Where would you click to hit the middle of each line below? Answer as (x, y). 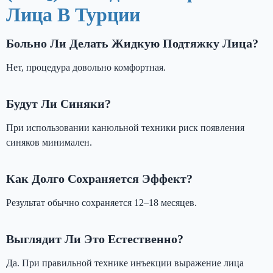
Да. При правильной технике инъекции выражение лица (125, 263)
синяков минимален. (49, 142)
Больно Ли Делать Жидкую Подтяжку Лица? (132, 43)
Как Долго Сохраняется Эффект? (99, 178)
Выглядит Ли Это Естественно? (95, 239)
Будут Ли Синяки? (58, 103)
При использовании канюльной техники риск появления (125, 127)
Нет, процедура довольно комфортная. (86, 67)
